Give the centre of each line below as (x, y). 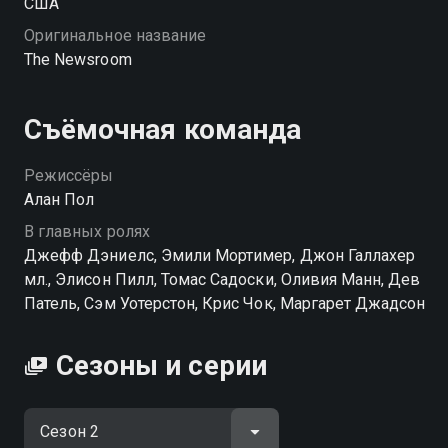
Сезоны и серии (161, 365)
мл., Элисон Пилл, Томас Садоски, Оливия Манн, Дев (222, 279)
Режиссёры (69, 175)
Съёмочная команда (162, 129)
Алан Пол (59, 199)
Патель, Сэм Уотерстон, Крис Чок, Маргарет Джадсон (225, 303)
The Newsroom (78, 59)
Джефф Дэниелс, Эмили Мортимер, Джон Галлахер (220, 255)
